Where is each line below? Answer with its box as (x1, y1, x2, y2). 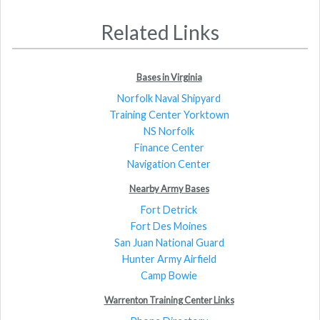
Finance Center (134, 141, 204, 154)
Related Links (101, 19, 219, 44)
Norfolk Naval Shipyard (117, 91, 221, 104)
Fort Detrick (141, 203, 197, 216)
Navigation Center (127, 157, 211, 170)
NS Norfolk (144, 124, 194, 137)
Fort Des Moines (131, 219, 207, 232)
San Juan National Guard (114, 236, 224, 249)
